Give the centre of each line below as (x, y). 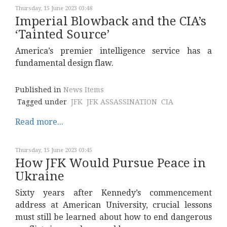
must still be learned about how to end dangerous (113, 217)
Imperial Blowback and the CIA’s (111, 21)
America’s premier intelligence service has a (113, 51)
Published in (38, 90)
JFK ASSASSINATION (122, 102)
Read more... (39, 122)
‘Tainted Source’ (62, 34)
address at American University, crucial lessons (113, 205)
